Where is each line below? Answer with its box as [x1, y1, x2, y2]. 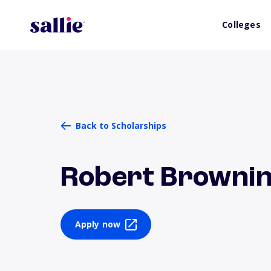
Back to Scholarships [76, 119, 166, 131]
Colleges [222, 19, 261, 30]
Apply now [74, 218, 121, 230]
